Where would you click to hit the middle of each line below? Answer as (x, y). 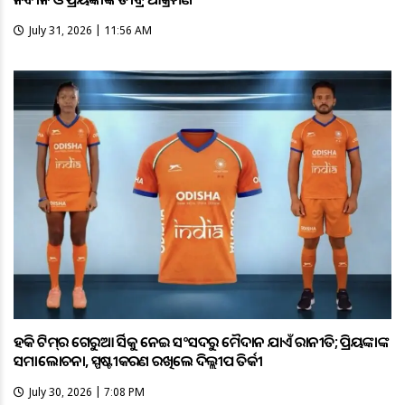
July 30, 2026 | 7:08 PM (87, 392)
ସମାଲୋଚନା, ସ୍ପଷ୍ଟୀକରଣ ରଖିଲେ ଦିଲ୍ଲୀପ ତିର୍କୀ (138, 361)
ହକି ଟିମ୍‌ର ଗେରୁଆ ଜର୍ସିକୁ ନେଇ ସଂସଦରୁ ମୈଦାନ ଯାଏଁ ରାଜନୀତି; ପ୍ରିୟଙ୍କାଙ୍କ (201, 342)
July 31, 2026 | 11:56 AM (90, 30)
